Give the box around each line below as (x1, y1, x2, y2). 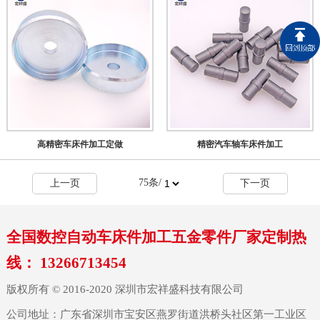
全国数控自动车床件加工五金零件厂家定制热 (6, 229, 306, 246)
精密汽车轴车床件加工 (196, 139, 283, 149)
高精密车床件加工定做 (36, 139, 123, 149)
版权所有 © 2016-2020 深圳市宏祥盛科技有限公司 (6, 283, 244, 296)
